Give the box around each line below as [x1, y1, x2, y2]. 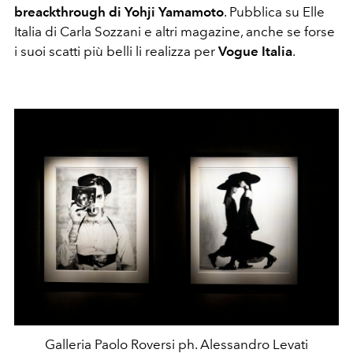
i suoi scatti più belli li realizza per [14, 43, 218, 60]
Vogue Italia [218, 43, 292, 60]
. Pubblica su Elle [224, 4, 325, 20]
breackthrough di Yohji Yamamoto [14, 4, 224, 20]
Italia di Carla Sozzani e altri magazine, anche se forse [14, 24, 335, 40]
